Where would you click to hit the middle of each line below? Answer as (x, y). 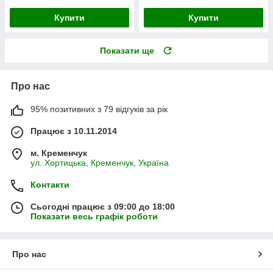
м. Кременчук (59, 153)
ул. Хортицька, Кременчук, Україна (100, 162)
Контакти (50, 184)
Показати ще (127, 50)
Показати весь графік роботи (94, 216)
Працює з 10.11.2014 (74, 131)
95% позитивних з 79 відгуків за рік (99, 109)
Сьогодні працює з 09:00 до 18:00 (103, 206)
